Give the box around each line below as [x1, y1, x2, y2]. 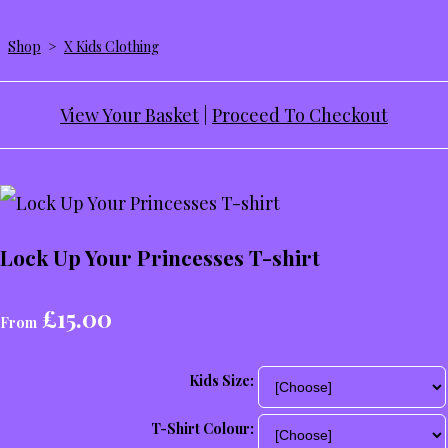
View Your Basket [60, 103, 199, 128]
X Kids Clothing [64, 37, 159, 57]
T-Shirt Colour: [151, 419, 254, 439]
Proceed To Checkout [212, 103, 388, 128]
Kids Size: [189, 371, 254, 391]
